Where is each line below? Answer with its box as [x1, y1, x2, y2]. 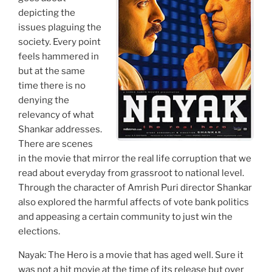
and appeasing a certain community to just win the [18, 211, 233, 223]
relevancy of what [18, 109, 94, 121]
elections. [18, 226, 60, 237]
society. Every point [18, 36, 101, 48]
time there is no [18, 80, 86, 92]
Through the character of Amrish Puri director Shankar [18, 182, 252, 194]
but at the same [18, 66, 85, 77]
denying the [18, 95, 69, 106]
